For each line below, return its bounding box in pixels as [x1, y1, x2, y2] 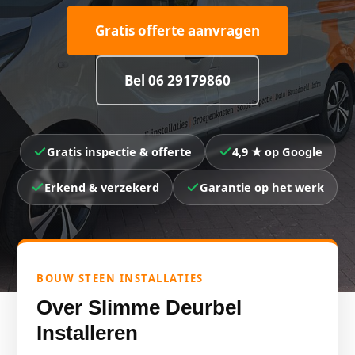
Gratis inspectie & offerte [46, 143, 192, 159]
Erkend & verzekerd [44, 179, 159, 195]
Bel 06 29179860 [124, 71, 231, 90]
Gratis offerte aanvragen [95, 21, 260, 40]
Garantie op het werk [200, 179, 324, 195]
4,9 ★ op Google [231, 143, 323, 159]
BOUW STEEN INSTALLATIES [36, 271, 204, 285]
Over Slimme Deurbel [36, 296, 242, 319]
